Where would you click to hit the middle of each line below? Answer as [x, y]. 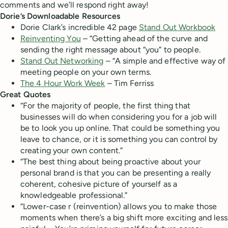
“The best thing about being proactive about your [110, 162]
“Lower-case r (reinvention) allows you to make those [119, 206]
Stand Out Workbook [177, 27]
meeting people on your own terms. [86, 72]
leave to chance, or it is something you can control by [119, 139]
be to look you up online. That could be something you [120, 128]
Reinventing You [51, 38]
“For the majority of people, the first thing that [105, 106]
